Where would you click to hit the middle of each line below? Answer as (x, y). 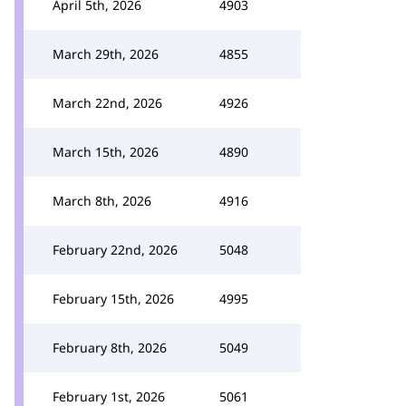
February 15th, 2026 (113, 299)
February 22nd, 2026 (115, 250)
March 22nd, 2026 (107, 103)
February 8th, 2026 (110, 348)
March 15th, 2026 (106, 152)
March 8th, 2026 (102, 201)
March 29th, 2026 (106, 54)
